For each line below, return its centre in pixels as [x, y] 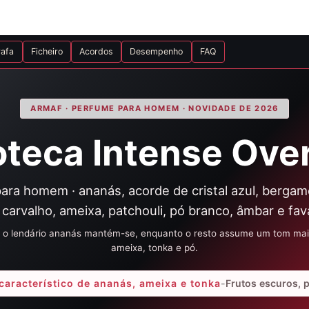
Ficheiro [47, 52]
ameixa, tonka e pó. [154, 247]
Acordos [97, 52]
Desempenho [157, 52]
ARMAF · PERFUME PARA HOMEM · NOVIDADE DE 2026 [154, 108]
